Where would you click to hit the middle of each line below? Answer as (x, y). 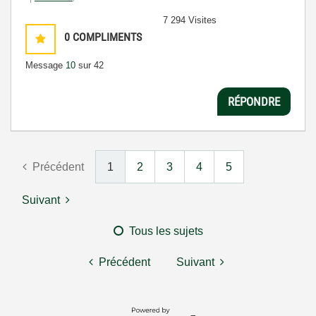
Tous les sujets (166, 231)
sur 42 (90, 66)
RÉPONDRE (254, 101)
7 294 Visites (190, 20)
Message (45, 66)
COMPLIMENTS (107, 37)
